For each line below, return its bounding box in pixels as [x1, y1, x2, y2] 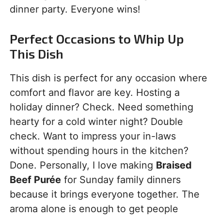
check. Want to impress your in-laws [10, 130, 176, 142]
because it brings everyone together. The [10, 188, 200, 200]
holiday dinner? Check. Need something [10, 101, 193, 113]
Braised [156, 159, 192, 171]
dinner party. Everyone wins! [10, 3, 140, 15]
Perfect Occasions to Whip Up [10, 31, 184, 46]
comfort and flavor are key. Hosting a [10, 87, 180, 98]
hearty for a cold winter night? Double [10, 116, 183, 127]
